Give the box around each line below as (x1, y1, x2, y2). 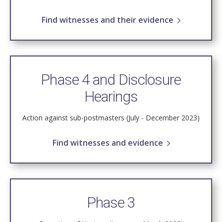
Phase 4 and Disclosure (41, 71, 181, 89)
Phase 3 (86, 194, 136, 212)
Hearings (84, 88, 138, 106)
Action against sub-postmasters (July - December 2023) (22, 113, 200, 123)
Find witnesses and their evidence (42, 14, 173, 26)
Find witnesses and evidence (52, 137, 163, 149)
